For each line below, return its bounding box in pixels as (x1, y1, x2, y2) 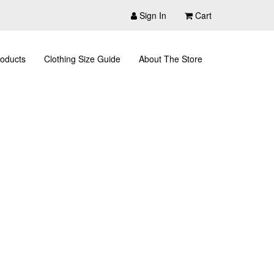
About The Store (139, 53, 202, 65)
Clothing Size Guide (44, 53, 120, 65)
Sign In (139, 9, 166, 21)
